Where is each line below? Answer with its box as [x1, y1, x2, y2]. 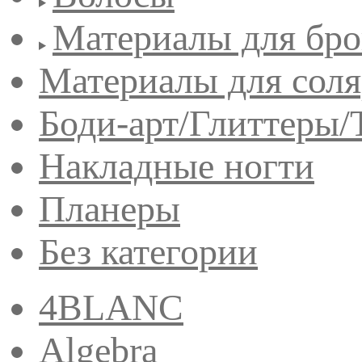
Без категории [39, 230, 258, 272]
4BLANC [39, 286, 183, 328]
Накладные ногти [39, 145, 314, 187]
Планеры [39, 187, 180, 229]
